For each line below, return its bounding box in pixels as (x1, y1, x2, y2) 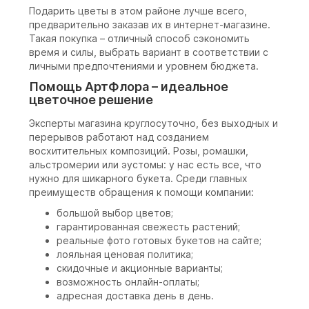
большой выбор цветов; (57, 207, 173, 219)
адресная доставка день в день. (57, 290, 214, 302)
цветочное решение (29, 92, 153, 108)
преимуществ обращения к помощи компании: (29, 186, 254, 199)
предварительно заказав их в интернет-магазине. (29, 19, 270, 31)
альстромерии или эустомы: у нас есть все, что (29, 159, 261, 171)
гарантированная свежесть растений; (57, 221, 240, 233)
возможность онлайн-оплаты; (57, 276, 199, 288)
